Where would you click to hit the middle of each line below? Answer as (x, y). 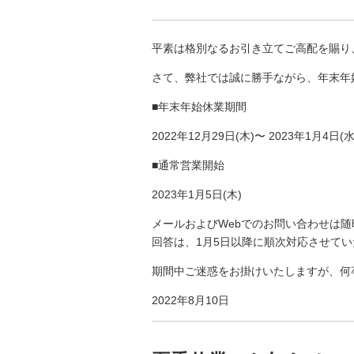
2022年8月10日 (190, 300)
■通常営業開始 (188, 165)
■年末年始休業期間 (199, 106)
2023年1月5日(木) (197, 194)
